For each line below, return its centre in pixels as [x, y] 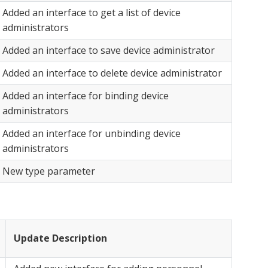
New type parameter [49, 171]
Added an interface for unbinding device [92, 134]
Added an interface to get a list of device [92, 13]
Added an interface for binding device [86, 96]
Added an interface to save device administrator [109, 51]
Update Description [60, 238]
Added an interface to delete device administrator [112, 73]
